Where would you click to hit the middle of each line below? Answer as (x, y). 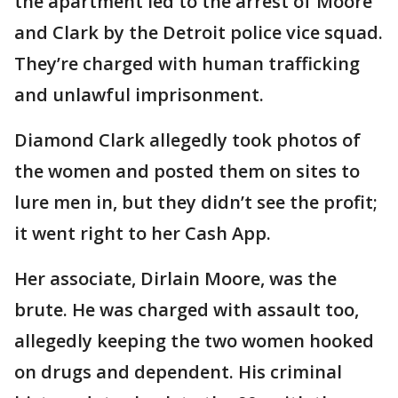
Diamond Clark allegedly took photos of (187, 140)
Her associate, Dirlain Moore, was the (175, 279)
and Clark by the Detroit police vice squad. (199, 32)
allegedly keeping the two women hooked (194, 341)
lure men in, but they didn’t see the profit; (196, 202)
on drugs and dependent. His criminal (178, 372)
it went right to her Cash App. (145, 233)
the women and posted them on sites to (187, 171)
